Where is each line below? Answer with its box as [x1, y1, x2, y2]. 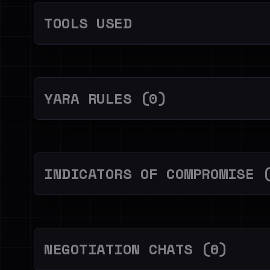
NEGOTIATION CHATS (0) [44, 238, 228, 260]
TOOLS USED [44, 12, 132, 34]
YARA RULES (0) [44, 87, 167, 109]
